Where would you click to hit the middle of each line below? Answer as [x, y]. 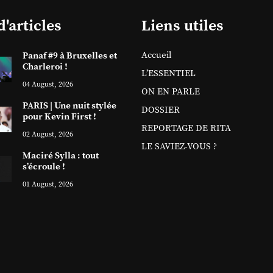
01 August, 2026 [48, 184]
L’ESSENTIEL [168, 73]
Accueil [156, 55]
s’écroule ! [44, 166]
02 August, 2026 [48, 134]
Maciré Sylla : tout [60, 155]
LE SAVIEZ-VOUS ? [179, 146]
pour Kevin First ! [59, 116]
